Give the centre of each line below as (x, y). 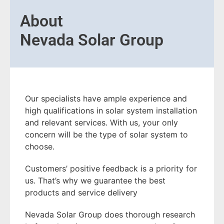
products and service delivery (81, 192)
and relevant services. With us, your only (101, 122)
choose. (40, 146)
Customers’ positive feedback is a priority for (111, 168)
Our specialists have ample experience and (106, 98)
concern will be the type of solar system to (106, 134)
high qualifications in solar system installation (111, 110)
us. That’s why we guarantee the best (95, 180)
